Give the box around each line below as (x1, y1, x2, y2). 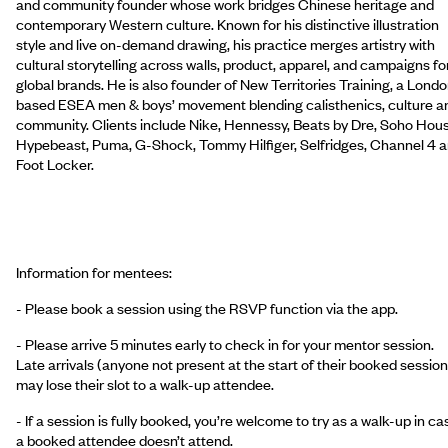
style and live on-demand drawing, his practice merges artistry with (16, 33, 435, 54)
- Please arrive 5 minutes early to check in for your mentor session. (16, 333, 434, 354)
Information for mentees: (16, 261, 172, 282)
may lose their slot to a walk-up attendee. (16, 373, 274, 394)
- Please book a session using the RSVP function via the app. (16, 297, 398, 318)
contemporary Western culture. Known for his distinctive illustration (16, 13, 439, 34)
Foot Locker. (16, 153, 94, 174)
